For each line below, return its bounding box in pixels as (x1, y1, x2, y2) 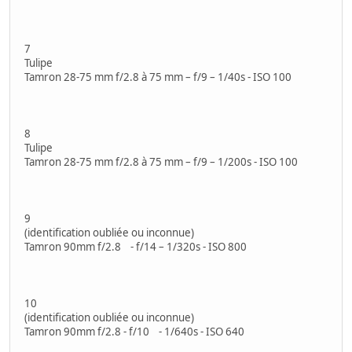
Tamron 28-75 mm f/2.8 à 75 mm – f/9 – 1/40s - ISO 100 (24, 69, 299, 84)
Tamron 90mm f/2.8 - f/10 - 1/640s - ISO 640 (24, 324, 244, 339)
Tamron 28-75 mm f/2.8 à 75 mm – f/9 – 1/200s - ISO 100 (24, 154, 298, 169)
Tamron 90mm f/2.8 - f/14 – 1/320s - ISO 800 (24, 239, 247, 254)
